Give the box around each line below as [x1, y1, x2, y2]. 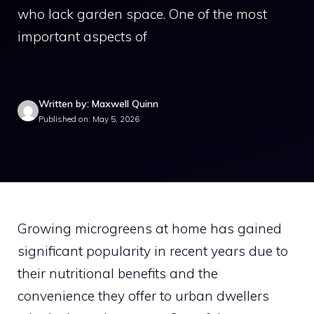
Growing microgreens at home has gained [18, 219, 282, 237]
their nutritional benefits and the [18, 264, 218, 282]
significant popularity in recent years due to [18, 242, 288, 259]
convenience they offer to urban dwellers [18, 287, 269, 304]
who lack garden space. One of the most [18, 6, 267, 22]
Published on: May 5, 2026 [39, 113, 139, 124]
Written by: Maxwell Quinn [39, 97, 158, 110]
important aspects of [18, 28, 147, 45]
